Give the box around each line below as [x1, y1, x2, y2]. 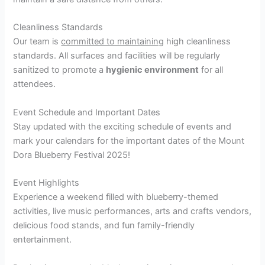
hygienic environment [106, 64, 199, 76]
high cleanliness [164, 36, 231, 47]
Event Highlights [13, 177, 80, 189]
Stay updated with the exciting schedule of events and [13, 121, 232, 132]
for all [199, 64, 224, 76]
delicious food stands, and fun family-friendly [13, 220, 195, 231]
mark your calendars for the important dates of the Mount [13, 135, 245, 146]
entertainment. [13, 234, 72, 245]
